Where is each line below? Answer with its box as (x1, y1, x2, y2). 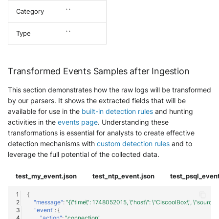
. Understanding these (98, 117, 169, 126)
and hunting (153, 107, 193, 115)
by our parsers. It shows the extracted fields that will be (8, 96, 186, 105)
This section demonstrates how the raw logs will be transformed (8, 85, 211, 94)
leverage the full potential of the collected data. (8, 150, 159, 158)
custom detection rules (97, 139, 170, 148)
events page (58, 117, 98, 126)
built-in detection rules (82, 107, 153, 115)
